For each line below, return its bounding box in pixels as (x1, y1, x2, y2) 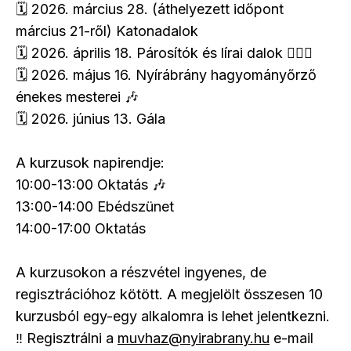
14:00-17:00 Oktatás (16, 220, 150, 237)
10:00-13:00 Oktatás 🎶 (16, 176, 166, 193)
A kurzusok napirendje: (16, 154, 165, 171)
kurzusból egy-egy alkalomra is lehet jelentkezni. (16, 308, 330, 324)
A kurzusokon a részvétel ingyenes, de (16, 264, 266, 280)
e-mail (270, 330, 313, 346)
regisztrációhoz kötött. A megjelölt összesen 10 (16, 286, 323, 302)
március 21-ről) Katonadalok (16, 23, 202, 39)
